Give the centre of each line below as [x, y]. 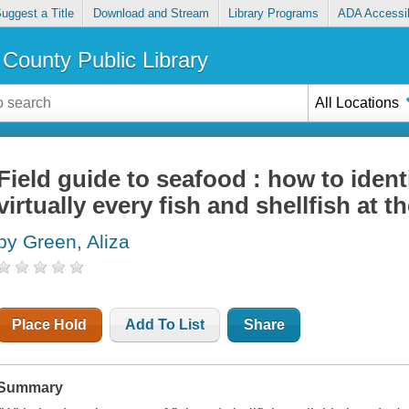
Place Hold [50, 325]
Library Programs [274, 14]
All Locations [357, 102]
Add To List [165, 325]
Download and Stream [151, 14]
